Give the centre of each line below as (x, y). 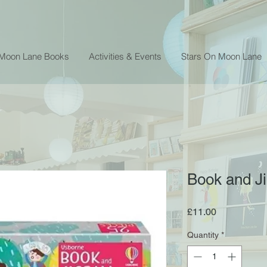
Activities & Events (125, 56)
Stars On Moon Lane (221, 56)
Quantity (203, 235)
